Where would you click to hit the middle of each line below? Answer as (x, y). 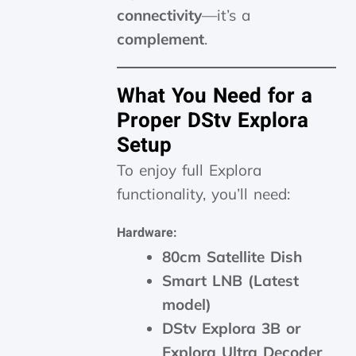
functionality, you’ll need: (204, 193)
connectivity (160, 15)
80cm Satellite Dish (232, 256)
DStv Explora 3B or (232, 328)
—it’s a (226, 15)
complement (161, 39)
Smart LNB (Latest (231, 280)
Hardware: (147, 232)
